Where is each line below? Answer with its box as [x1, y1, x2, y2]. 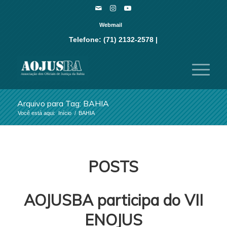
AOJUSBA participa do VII [23, 191, 203, 210]
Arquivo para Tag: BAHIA [17, 98, 109, 108]
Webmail [99, 22, 123, 28]
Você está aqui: [17, 110, 55, 116]
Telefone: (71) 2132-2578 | [69, 35, 158, 44]
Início [58, 110, 71, 116]
